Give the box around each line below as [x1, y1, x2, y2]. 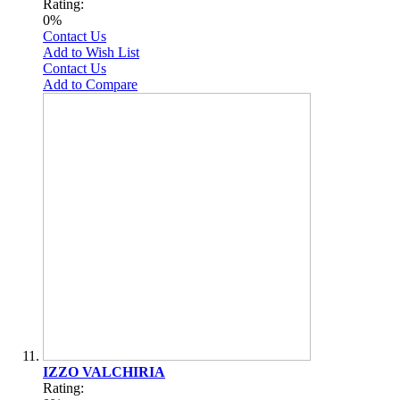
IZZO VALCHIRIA [43, 363, 165, 379]
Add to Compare [43, 76, 137, 92]
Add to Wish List [43, 44, 139, 60]
